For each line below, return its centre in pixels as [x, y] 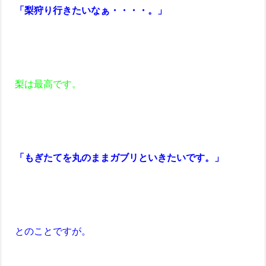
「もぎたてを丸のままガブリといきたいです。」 [119, 157]
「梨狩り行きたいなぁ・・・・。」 [86, 10]
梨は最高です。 [43, 83]
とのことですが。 [48, 231]
